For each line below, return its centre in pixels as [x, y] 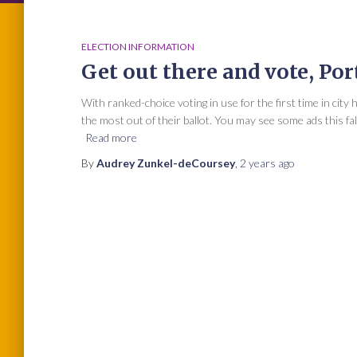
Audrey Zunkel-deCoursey [166, 163]
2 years [258, 163]
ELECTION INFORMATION [138, 47]
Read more [111, 137]
